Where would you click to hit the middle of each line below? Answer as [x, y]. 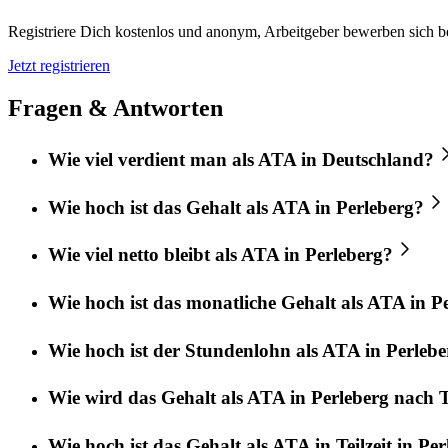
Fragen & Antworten [115, 107]
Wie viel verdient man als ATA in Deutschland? [241, 159]
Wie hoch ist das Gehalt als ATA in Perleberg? [236, 207]
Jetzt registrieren [59, 65]
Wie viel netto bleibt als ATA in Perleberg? [220, 255]
